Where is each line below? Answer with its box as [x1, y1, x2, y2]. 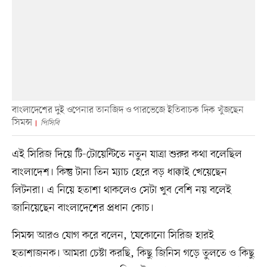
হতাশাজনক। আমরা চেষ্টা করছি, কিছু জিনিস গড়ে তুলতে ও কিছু [11, 246, 254, 260]
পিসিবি [40, 117, 60, 128]
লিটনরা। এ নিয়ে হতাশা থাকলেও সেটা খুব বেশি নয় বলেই [11, 182, 231, 197]
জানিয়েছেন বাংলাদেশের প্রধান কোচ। [11, 200, 154, 215]
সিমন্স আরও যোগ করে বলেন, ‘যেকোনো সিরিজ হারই [11, 228, 214, 243]
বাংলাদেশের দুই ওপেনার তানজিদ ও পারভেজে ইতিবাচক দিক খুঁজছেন [11, 103, 244, 117]
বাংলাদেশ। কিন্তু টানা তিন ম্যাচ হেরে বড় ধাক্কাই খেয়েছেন [11, 164, 227, 179]
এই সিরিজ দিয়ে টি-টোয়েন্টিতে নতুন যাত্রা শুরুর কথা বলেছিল [11, 147, 242, 162]
